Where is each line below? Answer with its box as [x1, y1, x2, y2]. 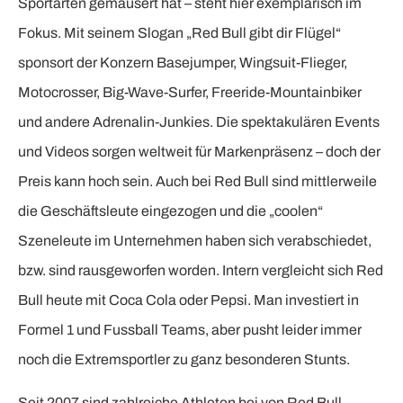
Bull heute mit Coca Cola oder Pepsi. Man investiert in [18, 292, 359, 309]
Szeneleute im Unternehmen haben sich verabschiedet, [18, 233, 372, 249]
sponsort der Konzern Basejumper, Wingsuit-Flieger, [18, 55, 347, 71]
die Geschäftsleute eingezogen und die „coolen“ [18, 203, 323, 219]
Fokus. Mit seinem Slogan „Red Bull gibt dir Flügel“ [18, 25, 341, 41]
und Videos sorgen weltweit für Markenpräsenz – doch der [18, 144, 381, 160]
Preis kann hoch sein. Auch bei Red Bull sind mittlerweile [18, 174, 377, 190]
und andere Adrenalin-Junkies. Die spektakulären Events [18, 114, 380, 130]
